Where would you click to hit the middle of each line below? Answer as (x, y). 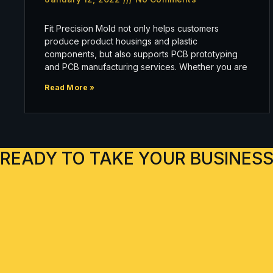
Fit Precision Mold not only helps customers (132, 28)
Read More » (70, 87)
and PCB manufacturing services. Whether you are (146, 66)
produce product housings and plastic (121, 41)
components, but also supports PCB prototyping (141, 54)
